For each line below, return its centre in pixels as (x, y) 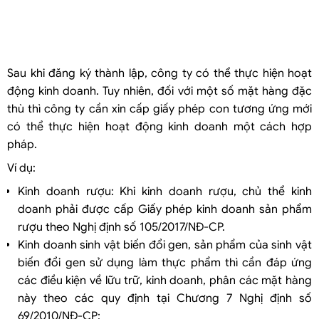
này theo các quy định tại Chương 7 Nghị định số (165, 298)
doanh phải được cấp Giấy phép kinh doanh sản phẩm (165, 209)
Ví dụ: (21, 168)
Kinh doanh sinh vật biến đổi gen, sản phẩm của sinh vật (165, 245)
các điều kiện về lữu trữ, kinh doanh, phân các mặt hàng (165, 280)
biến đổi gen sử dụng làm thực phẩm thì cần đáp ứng (165, 262)
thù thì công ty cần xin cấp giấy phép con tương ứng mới (159, 109)
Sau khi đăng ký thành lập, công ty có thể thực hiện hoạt (159, 73)
